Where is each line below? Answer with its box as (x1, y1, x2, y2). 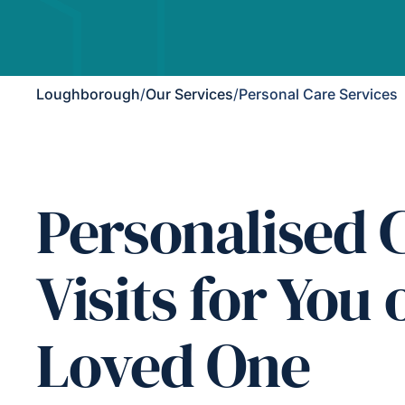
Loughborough (36, 85, 140, 103)
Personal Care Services (239, 85, 398, 103)
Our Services (146, 85, 233, 103)
